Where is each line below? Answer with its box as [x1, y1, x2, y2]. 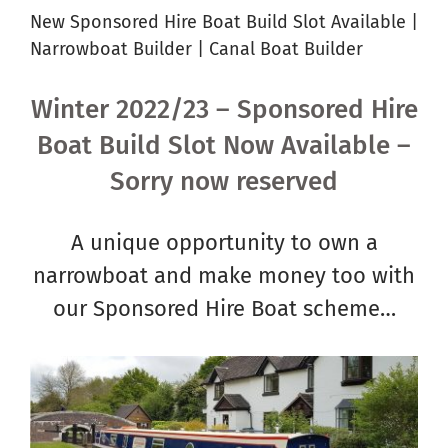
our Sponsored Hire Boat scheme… [52, 295, 396, 323]
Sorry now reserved [110, 166, 338, 198]
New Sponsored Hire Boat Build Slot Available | [30, 10, 418, 33]
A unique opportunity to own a [70, 229, 378, 257]
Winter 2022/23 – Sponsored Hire [30, 94, 418, 126]
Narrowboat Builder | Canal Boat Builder [30, 37, 363, 60]
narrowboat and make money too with [33, 262, 415, 290]
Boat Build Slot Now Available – [37, 130, 411, 162]
